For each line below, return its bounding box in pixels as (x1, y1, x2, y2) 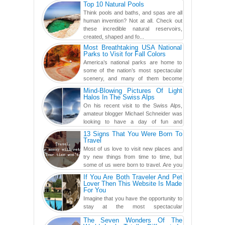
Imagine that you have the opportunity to (83, 195, 182, 201)
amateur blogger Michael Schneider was (83, 110, 182, 117)
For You (83, 186, 106, 194)
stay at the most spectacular (83, 203, 182, 209)
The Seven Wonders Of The (83, 216, 182, 224)
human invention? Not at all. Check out (83, 17, 182, 24)
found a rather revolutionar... (43, 3, 111, 10)
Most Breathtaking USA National (83, 43, 182, 51)
